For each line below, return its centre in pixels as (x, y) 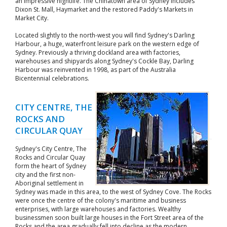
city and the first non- (45, 175)
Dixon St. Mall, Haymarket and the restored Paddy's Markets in (104, 9)
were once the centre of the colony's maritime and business (101, 200)
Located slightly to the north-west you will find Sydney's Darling (105, 35)
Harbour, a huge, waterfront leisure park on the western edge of (107, 44)
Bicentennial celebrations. (52, 78)
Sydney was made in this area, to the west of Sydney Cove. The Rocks (113, 192)
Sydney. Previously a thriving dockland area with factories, (98, 52)
